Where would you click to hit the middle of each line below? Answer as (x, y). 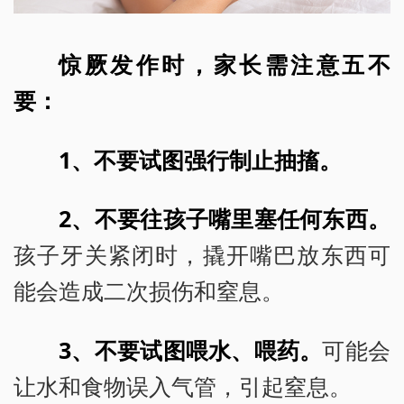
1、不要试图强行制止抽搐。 (201, 159)
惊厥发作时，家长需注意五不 (225, 64)
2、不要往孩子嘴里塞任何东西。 (225, 219)
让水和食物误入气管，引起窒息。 (183, 386)
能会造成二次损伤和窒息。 (149, 291)
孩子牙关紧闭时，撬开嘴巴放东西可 (202, 255)
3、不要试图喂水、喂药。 (191, 350)
